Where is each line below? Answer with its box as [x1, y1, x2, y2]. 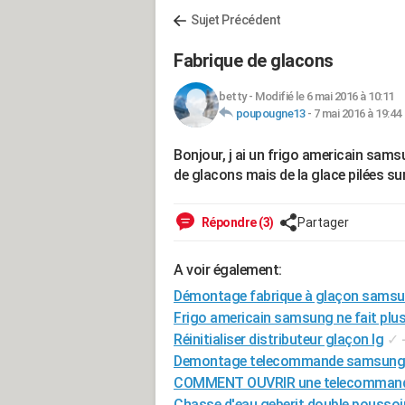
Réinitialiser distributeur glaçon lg [174, 331, 383, 348]
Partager [297, 215, 349, 230]
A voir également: [174, 261, 282, 278]
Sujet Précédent [191, 13, 281, 27]
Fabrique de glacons [174, 50, 334, 71]
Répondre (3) [199, 215, 274, 230]
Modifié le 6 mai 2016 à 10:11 [255, 89, 394, 103]
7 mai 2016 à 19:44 [313, 107, 401, 120]
